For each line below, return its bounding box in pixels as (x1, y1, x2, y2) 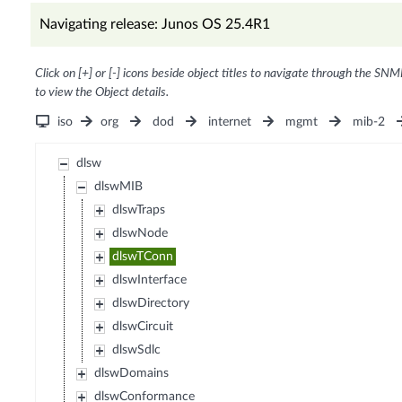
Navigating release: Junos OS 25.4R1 (39, 17, 270, 32)
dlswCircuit (112, 320, 174, 334)
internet (208, 116, 252, 129)
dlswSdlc (112, 344, 162, 357)
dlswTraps (112, 204, 166, 217)
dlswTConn (112, 250, 174, 264)
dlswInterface (112, 274, 188, 287)
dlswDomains (94, 367, 170, 380)
